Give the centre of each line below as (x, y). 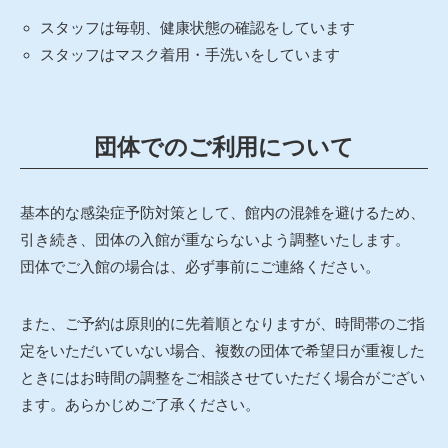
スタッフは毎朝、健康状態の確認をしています (197, 27)
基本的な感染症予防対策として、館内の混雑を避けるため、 (222, 212)
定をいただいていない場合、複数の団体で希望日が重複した (222, 350)
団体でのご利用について (224, 147)
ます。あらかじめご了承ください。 (140, 404)
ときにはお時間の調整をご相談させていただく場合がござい (222, 377)
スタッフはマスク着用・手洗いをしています (189, 54)
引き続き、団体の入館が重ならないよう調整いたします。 (215, 239)
